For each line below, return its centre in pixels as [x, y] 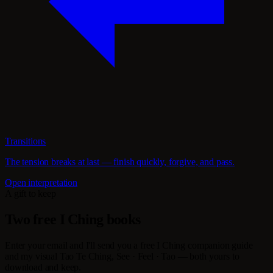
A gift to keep [30, 194]
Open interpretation [41, 183]
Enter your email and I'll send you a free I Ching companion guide [129, 245]
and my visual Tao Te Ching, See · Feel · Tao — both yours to [122, 256]
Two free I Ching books [73, 219]
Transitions [26, 141]
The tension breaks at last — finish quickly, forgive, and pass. [120, 162]
